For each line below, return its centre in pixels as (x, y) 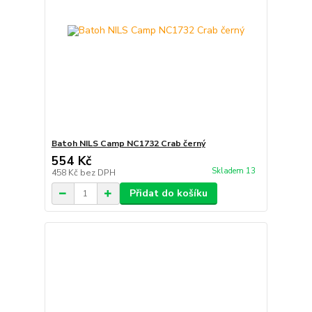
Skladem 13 (234, 171)
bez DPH (97, 173)
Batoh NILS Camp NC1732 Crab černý (128, 143)
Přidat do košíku (168, 193)
